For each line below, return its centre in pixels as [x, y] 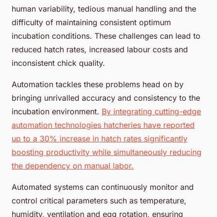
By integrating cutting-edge [151, 111]
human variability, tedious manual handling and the [104, 8]
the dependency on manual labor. [73, 165]
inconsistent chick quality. [58, 63]
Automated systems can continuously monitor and [103, 187]
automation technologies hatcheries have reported [103, 125]
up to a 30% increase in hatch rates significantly [100, 138]
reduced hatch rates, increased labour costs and [100, 49]
